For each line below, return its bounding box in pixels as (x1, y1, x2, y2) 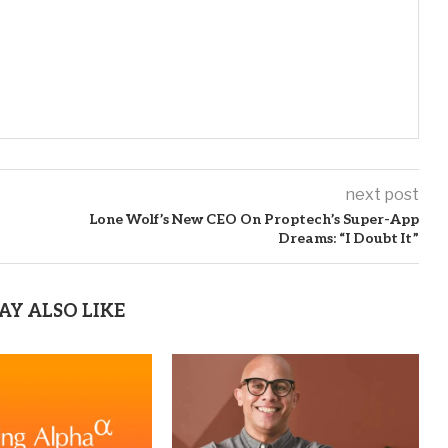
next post (344, 184, 419, 204)
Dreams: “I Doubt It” (277, 229, 419, 247)
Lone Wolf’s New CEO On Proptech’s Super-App (88, 210, 419, 228)
